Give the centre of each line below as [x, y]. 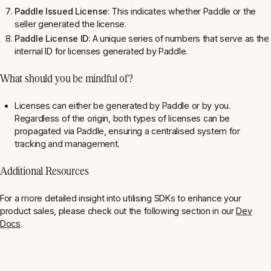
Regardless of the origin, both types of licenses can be [122, 119]
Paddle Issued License [61, 11]
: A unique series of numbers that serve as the [179, 39]
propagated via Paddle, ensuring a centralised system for [127, 131]
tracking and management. [67, 144]
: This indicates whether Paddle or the [182, 11]
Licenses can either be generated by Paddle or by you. [122, 106]
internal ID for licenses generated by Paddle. [101, 51]
